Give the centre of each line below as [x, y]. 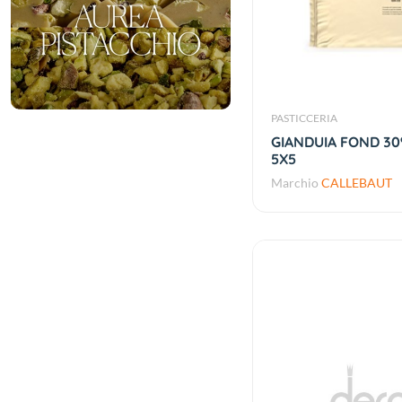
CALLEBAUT [356, 183]
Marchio [296, 183]
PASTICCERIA [304, 118]
